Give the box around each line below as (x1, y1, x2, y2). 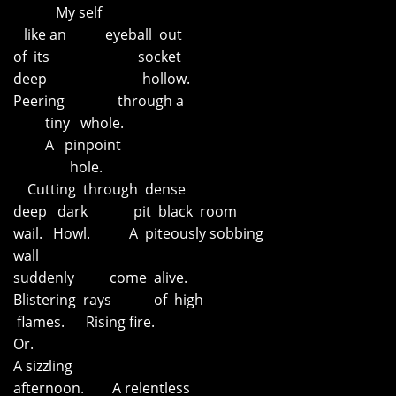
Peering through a (13, 91, 184, 111)
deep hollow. (13, 69, 190, 89)
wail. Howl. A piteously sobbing (13, 224, 263, 244)
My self (13, 3, 102, 23)
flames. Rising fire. (13, 312, 155, 332)
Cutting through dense (13, 179, 186, 200)
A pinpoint (13, 135, 121, 156)
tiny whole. (13, 113, 124, 133)
